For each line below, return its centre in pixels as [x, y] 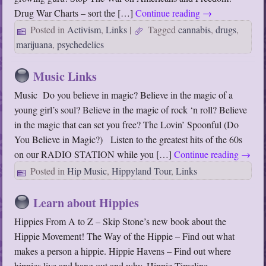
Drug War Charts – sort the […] [75, 13]
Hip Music [87, 171]
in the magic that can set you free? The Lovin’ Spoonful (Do [127, 125]
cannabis [195, 30]
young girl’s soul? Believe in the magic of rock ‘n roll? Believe [131, 110]
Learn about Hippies [86, 203]
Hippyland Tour [142, 171]
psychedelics [81, 45]
